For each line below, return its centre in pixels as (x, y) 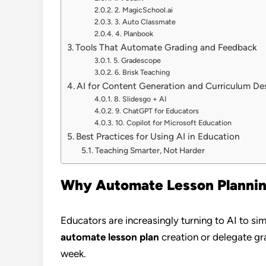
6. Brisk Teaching (142, 72)
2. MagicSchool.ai (143, 10)
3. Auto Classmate (145, 22)
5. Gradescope (137, 60)
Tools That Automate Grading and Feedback (167, 47)
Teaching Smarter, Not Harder (150, 150)
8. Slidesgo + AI (140, 99)
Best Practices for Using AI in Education (158, 136)
